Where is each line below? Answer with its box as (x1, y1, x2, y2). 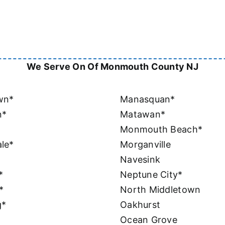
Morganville (120, 139, 171, 150)
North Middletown (120, 184, 201, 195)
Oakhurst (120, 199, 161, 210)
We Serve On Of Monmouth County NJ (27, 61, 198, 72)
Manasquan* (120, 93, 175, 104)
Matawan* (120, 108, 166, 120)
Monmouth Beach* (120, 124, 203, 135)
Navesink (120, 154, 161, 165)
